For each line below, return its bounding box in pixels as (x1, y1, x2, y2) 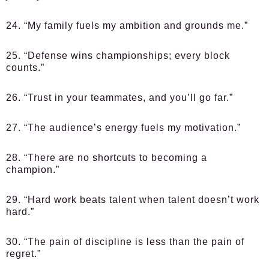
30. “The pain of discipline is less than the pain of (6, 237, 244, 247)
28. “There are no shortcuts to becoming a (6, 153, 207, 163)
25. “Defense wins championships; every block (6, 50, 230, 61)
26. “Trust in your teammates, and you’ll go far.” (6, 92, 233, 103)
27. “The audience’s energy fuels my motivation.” (6, 122, 241, 133)
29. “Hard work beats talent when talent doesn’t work (6, 195, 259, 205)
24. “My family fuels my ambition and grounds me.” (6, 20, 248, 31)
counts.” (6, 62, 44, 73)
